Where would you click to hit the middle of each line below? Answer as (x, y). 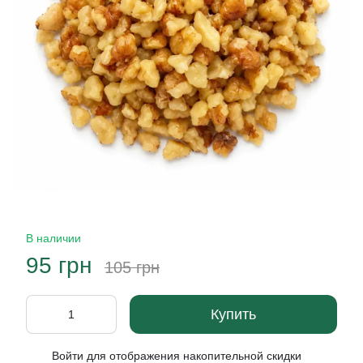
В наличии (53, 238)
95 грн (59, 265)
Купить (233, 314)
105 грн (132, 267)
